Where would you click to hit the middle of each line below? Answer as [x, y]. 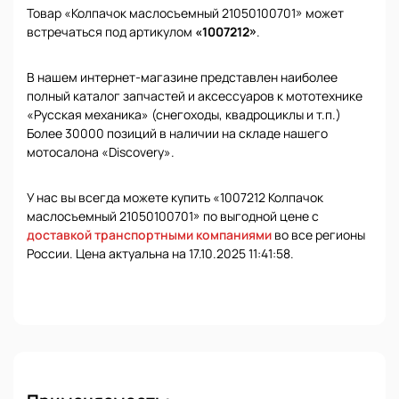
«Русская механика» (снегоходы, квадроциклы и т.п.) [184, 114]
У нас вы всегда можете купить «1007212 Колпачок [175, 197]
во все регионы [318, 235]
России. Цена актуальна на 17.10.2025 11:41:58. [160, 253]
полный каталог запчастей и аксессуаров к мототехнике [195, 96]
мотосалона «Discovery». [101, 152]
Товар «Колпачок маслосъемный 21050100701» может [185, 13]
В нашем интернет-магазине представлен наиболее [182, 77]
